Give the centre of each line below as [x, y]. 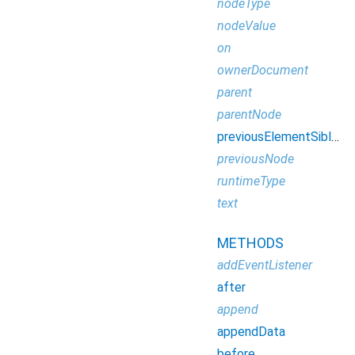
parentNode [249, 115]
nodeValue [246, 26]
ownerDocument [263, 70]
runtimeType [251, 181]
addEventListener [265, 265]
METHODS [250, 243]
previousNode [256, 159]
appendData [251, 332]
